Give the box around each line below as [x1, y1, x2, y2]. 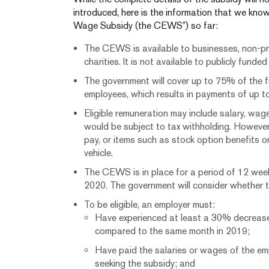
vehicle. [84, 147, 113, 159]
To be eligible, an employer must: [84, 199, 215, 210]
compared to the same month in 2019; [95, 225, 250, 237]
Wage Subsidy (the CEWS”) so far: [73, 20, 218, 31]
